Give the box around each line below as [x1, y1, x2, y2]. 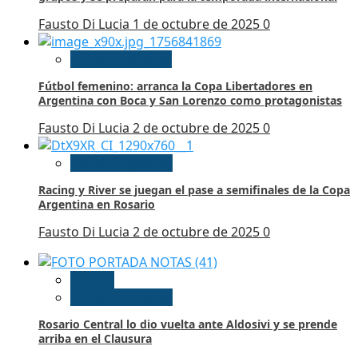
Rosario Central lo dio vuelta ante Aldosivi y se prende [38, 316, 337, 332]
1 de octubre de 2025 [133, 15, 263, 34]
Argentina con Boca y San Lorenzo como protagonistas [38, 93, 342, 109]
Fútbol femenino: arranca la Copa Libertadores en [38, 78, 312, 94]
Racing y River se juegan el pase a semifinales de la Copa [38, 182, 350, 198]
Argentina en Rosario [38, 197, 155, 213]
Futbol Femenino [70, 50, 172, 69]
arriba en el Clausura [38, 331, 152, 347]
